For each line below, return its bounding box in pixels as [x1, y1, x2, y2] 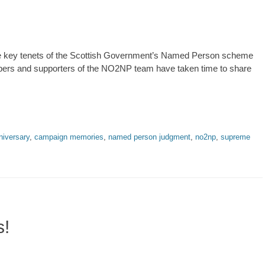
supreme [221, 132, 250, 141]
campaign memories [34, 132, 104, 141]
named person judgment [108, 132, 190, 141]
